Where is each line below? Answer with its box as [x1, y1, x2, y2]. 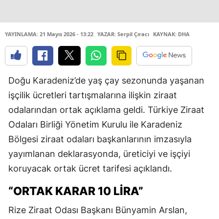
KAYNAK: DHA [153, 30, 190, 38]
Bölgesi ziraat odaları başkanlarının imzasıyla [8, 134, 192, 144]
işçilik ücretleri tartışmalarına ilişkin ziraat [8, 90, 177, 100]
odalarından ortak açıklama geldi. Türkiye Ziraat [8, 105, 204, 115]
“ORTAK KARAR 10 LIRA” [8, 184, 143, 198]
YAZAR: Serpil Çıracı [97, 30, 149, 38]
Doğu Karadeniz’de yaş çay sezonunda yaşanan [8, 75, 204, 86]
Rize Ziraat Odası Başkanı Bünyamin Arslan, [8, 205, 187, 215]
